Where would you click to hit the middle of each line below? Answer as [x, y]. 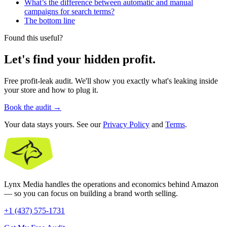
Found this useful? [33, 38]
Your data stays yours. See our [53, 125]
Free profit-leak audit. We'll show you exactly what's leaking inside [111, 81]
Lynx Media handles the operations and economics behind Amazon [111, 184]
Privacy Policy [126, 125]
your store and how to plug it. [51, 90]
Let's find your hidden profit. [80, 60]
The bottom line [50, 21]
